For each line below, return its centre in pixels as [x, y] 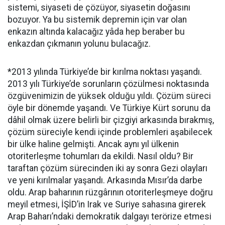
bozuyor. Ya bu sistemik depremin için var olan [97, 20]
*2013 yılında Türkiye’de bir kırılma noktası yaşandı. [105, 72]
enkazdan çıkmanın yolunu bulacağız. [79, 44]
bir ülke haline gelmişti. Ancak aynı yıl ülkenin [93, 144]
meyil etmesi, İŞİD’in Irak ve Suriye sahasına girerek [107, 204]
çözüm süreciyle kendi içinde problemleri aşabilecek [110, 132]
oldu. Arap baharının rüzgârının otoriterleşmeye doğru [110, 192]
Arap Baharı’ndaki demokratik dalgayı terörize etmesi [109, 216]
